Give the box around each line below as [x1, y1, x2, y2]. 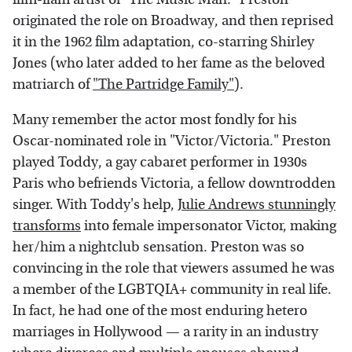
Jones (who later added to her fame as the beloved [13, 54, 325, 71]
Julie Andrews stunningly [178, 196, 335, 213]
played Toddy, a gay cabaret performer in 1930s [13, 153, 307, 170]
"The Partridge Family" [93, 75, 234, 93]
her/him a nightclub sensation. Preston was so [13, 238, 304, 255]
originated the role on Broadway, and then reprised [13, 12, 334, 29]
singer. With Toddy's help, [13, 196, 178, 213]
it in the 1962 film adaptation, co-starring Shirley [13, 33, 314, 50]
